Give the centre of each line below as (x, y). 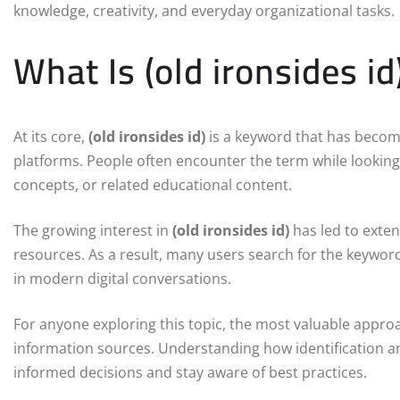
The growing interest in (93, 231)
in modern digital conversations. (122, 279)
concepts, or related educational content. (153, 185)
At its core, (51, 137)
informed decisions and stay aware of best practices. (190, 373)
